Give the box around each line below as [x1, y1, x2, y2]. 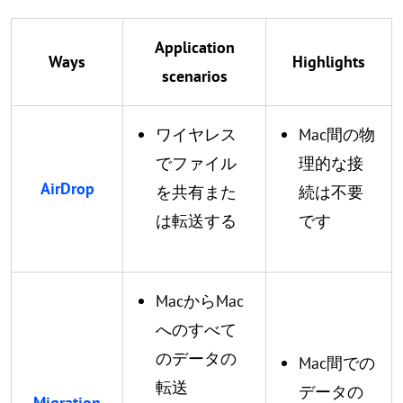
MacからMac [156, 291, 244, 311]
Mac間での [299, 353, 375, 373]
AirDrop [40, 178, 94, 199]
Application [154, 37, 235, 58]
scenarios [161, 66, 228, 86]
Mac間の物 [299, 124, 375, 145]
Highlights [292, 51, 365, 72]
